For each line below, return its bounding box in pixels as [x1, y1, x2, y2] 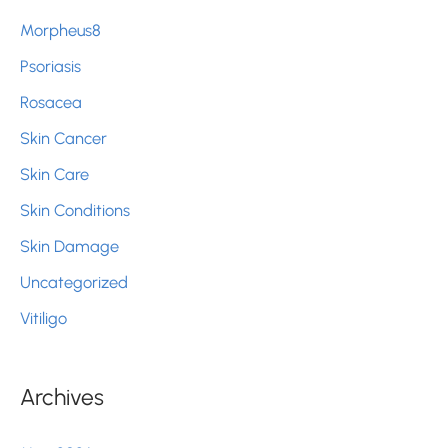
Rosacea [20, 91, 82, 112]
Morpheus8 [20, 19, 101, 40]
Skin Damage [20, 236, 119, 257]
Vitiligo [20, 308, 67, 329]
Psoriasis [20, 55, 81, 76]
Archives [20, 383, 104, 412]
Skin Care [20, 163, 89, 184]
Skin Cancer [20, 127, 107, 148]
